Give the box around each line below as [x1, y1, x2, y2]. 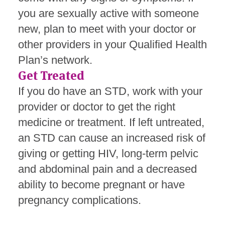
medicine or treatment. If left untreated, [18, 116, 204, 129]
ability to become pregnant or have [18, 178, 185, 191]
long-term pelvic [122, 147, 198, 160]
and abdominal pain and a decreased [18, 162, 197, 175]
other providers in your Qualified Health [18, 38, 207, 51]
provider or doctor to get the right [18, 100, 175, 113]
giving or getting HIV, [18, 147, 122, 160]
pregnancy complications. [18, 193, 141, 206]
